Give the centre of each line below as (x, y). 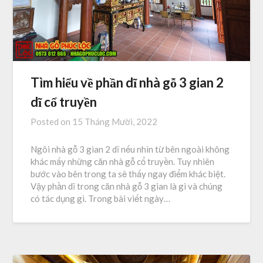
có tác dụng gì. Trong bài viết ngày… (101, 199)
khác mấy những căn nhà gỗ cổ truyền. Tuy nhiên (123, 162)
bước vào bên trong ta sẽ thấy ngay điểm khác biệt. (128, 174)
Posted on (52, 122)
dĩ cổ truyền (64, 102)
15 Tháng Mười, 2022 (115, 122)
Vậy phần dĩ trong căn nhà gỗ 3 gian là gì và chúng (127, 186)
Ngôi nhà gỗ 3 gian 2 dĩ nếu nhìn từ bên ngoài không (130, 149)
